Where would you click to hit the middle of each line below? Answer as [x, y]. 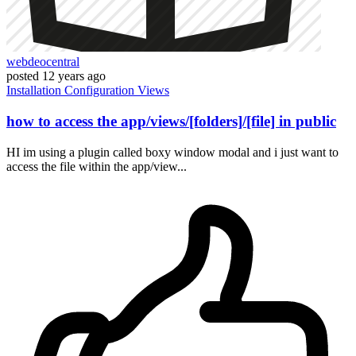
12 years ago [74, 76]
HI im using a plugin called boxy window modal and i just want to [172, 152]
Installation [35, 91]
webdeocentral [43, 62]
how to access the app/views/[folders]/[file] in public [171, 122]
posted [23, 76]
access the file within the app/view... [97, 166]
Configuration [101, 91]
